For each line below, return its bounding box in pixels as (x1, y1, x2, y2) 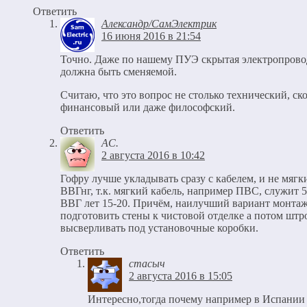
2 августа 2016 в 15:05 (129, 286, 232, 298)
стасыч (129, 273, 165, 286)
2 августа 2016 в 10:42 (101, 165, 205, 177)
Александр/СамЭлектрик (101, 34, 217, 46)
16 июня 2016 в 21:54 (101, 46, 201, 58)
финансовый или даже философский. (60, 117, 235, 130)
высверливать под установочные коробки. (60, 238, 258, 250)
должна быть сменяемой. (60, 82, 177, 94)
